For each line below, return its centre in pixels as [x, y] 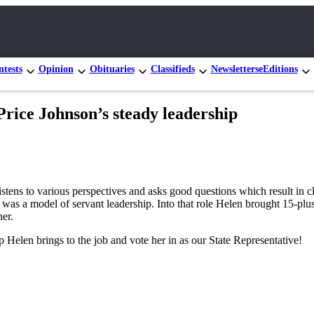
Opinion [56, 69]
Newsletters [234, 69]
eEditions [278, 69]
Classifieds [172, 69]
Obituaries [112, 69]
